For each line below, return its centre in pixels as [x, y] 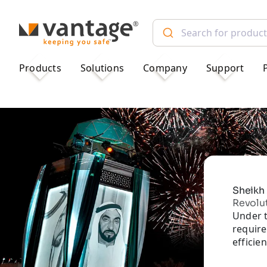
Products [40, 68]
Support [225, 68]
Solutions [102, 68]
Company [165, 68]
